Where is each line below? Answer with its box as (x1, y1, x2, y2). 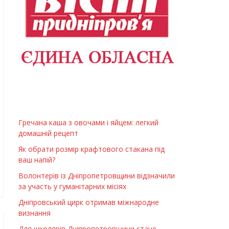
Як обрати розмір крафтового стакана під (18, 144, 165, 154)
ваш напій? (18, 155, 55, 165)
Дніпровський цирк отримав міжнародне (18, 197, 159, 208)
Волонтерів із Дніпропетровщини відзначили (18, 171, 175, 181)
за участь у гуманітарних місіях (18, 181, 126, 192)
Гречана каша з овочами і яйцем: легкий (18, 118, 158, 128)
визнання (18, 208, 51, 218)
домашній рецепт (18, 128, 78, 139)
